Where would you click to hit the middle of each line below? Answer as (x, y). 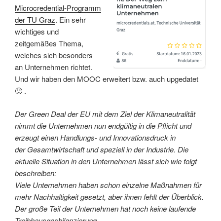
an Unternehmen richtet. (54, 67)
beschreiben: (37, 173)
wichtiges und (37, 32)
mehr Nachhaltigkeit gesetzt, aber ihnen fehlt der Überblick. (109, 196)
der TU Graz (35, 20)
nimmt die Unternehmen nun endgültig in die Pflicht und (103, 125)
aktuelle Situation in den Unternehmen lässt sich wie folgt (106, 161)
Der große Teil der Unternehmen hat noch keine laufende (105, 208)
